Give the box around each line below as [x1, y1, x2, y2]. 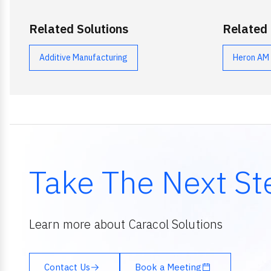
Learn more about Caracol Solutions [29, 216, 223, 232]
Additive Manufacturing [39, 52, 128, 63]
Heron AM [233, 52, 269, 63]
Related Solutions [29, 21, 128, 37]
